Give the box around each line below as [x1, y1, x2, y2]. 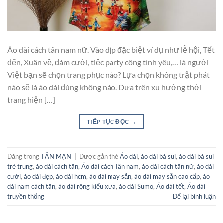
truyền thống [7, 192, 44, 200]
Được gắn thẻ [79, 152, 120, 160]
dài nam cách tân [7, 182, 55, 190]
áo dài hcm [56, 172, 86, 180]
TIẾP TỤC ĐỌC [86, 118, 130, 126]
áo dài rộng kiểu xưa [58, 182, 116, 190]
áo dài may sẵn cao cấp [134, 172, 200, 180]
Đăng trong [7, 152, 41, 160]
